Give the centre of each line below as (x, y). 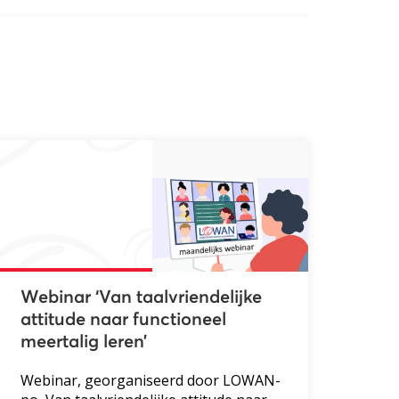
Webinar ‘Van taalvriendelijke (141, 297)
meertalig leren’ (83, 342)
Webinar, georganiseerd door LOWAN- (150, 380)
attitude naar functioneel (123, 319)
